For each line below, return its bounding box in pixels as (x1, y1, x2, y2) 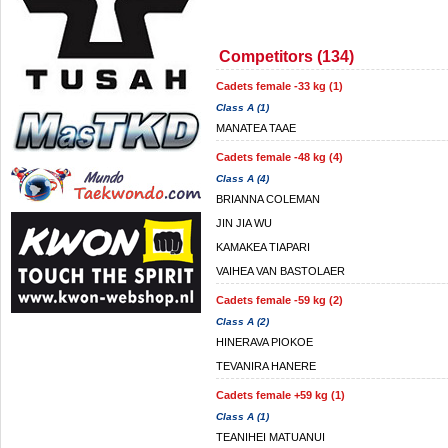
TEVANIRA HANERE (216, 360, 316, 372)
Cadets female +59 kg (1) (216, 389, 345, 401)
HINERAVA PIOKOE (216, 336, 313, 348)
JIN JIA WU (216, 217, 272, 229)
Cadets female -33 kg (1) (216, 80, 343, 92)
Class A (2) (216, 316, 269, 327)
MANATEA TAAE (216, 122, 296, 134)
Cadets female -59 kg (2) (216, 294, 343, 306)
